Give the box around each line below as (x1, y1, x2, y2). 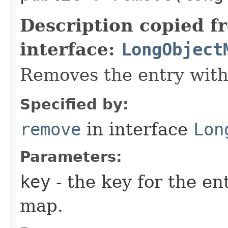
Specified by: (20, 95, 129, 113)
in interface (81, 119, 193, 139)
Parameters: (20, 148, 122, 165)
